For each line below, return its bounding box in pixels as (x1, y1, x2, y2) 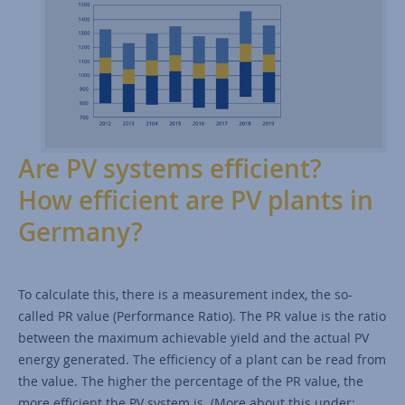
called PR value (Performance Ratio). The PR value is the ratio (18, 307, 386, 325)
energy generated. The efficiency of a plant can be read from (18, 351, 386, 369)
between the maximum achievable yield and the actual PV (18, 329, 369, 347)
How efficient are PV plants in (18, 184, 373, 218)
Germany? (18, 215, 143, 250)
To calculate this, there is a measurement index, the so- (18, 286, 353, 304)
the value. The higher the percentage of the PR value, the (18, 372, 363, 391)
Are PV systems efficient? (18, 152, 322, 186)
